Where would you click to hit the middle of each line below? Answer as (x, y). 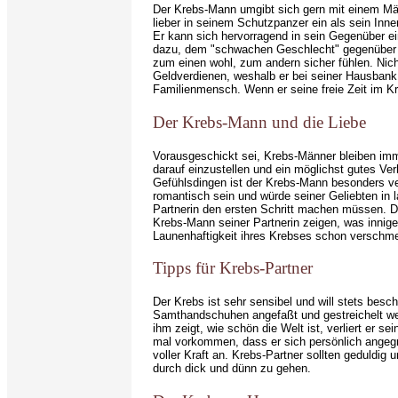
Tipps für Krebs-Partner (233, 268)
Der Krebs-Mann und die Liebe (259, 123)
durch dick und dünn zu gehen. (232, 369)
